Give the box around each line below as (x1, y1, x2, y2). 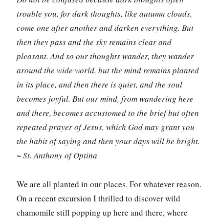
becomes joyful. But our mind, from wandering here (17, 93, 194, 105)
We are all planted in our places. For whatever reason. (17, 178, 202, 190)
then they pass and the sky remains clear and (17, 36, 172, 48)
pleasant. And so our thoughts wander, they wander (17, 50, 195, 62)
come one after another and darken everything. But (17, 22, 194, 34)
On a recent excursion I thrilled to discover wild (17, 192, 181, 204)
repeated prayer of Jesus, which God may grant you (17, 121, 195, 133)
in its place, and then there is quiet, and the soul (17, 79, 183, 90)
